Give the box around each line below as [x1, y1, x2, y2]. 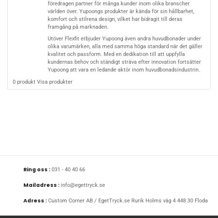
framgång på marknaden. [47, 23, 109, 30]
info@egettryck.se [61, 182, 105, 188]
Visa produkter [37, 78, 73, 85]
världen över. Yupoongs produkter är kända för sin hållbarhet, [47, 8, 194, 15]
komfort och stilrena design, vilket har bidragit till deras [47, 16, 182, 22]
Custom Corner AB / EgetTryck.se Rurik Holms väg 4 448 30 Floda [48, 198, 208, 204]
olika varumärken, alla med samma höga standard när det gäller [47, 43, 202, 50]
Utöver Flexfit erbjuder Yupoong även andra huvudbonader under [47, 36, 201, 42]
